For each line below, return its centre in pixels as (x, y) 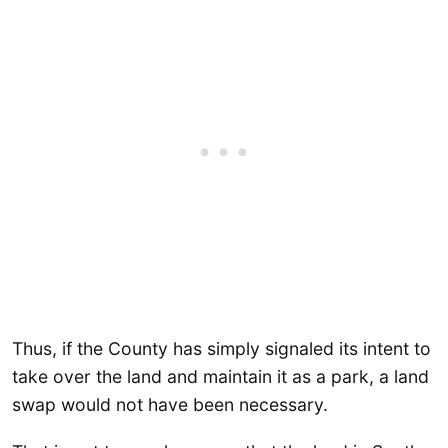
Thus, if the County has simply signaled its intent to (221, 349)
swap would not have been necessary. (170, 405)
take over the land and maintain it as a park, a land (220, 377)
